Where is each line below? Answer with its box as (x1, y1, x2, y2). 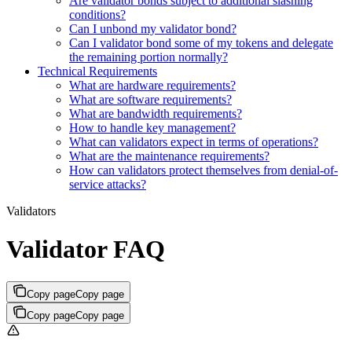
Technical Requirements (38, 64, 157, 78)
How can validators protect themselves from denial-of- (69, 163, 338, 177)
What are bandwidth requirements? (69, 106, 242, 120)
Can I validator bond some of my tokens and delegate (69, 35, 333, 49)
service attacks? (69, 177, 146, 191)
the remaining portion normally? (69, 49, 228, 64)
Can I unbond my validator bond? (69, 21, 236, 35)
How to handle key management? (69, 120, 236, 134)
